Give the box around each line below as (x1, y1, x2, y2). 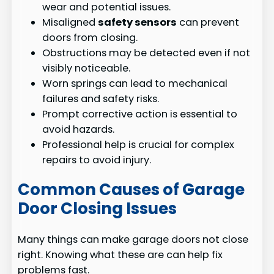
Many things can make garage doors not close (18, 232, 249, 246)
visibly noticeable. (42, 61, 131, 75)
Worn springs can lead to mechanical (42, 76, 228, 91)
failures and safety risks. (42, 91, 160, 106)
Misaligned (42, 15, 98, 29)
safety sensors (98, 15, 177, 29)
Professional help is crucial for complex (42, 137, 235, 152)
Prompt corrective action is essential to (42, 106, 238, 121)
